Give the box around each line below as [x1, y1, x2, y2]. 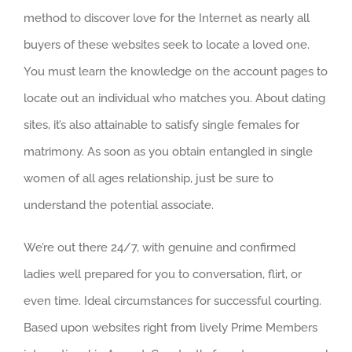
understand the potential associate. [24, 197, 214, 212]
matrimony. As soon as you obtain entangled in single [24, 144, 313, 159]
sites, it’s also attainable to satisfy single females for [24, 117, 299, 132]
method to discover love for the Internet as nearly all [24, 10, 310, 25]
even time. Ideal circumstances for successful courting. [24, 293, 321, 308]
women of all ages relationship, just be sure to [24, 170, 273, 185]
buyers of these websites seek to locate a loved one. [24, 37, 310, 52]
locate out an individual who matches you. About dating [24, 90, 325, 105]
